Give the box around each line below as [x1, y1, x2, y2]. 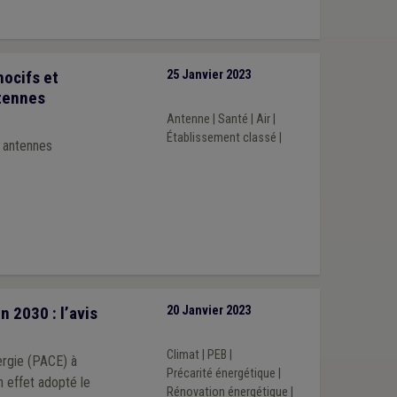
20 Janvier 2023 [166, 303, 251, 319]
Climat [166, 346, 199, 362]
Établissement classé [166, 129, 276, 145]
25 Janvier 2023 [166, 67, 251, 83]
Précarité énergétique [166, 365, 276, 381]
